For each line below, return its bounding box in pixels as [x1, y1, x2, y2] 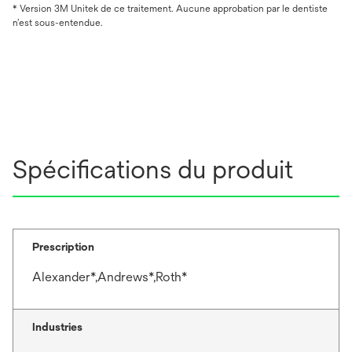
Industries [32, 321, 82, 333]
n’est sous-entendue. [13, 17, 103, 28]
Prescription [32, 240, 94, 253]
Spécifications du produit [13, 155, 293, 184]
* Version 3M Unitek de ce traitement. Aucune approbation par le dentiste [13, 3, 328, 14]
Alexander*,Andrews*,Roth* [32, 269, 187, 284]
